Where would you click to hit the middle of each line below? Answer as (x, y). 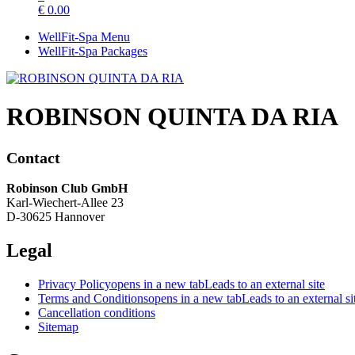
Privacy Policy (74, 284)
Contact (33, 157)
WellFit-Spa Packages (93, 51)
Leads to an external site (265, 284)
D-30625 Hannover (55, 216)
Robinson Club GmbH (67, 188)
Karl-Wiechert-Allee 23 (65, 202)
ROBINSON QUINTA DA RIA (172, 117)
